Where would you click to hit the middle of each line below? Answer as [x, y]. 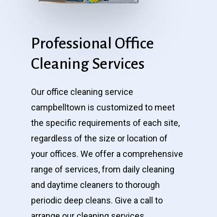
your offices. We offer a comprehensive [107, 154]
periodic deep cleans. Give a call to [97, 200]
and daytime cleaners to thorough [95, 185]
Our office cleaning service [82, 92]
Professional [71, 43]
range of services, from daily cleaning [103, 169]
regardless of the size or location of [99, 138]
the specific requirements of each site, [105, 123]
